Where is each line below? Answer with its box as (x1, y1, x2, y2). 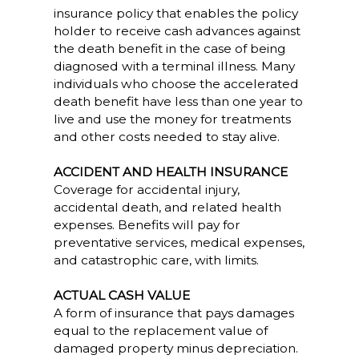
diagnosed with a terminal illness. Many (53, 58, 295, 74)
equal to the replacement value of (53, 323, 268, 338)
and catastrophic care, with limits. (53, 252, 259, 268)
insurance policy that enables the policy (53, 6, 298, 21)
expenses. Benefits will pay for (53, 217, 240, 232)
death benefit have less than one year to (53, 94, 303, 109)
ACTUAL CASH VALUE (53, 288, 190, 303)
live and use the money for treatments (53, 111, 291, 127)
